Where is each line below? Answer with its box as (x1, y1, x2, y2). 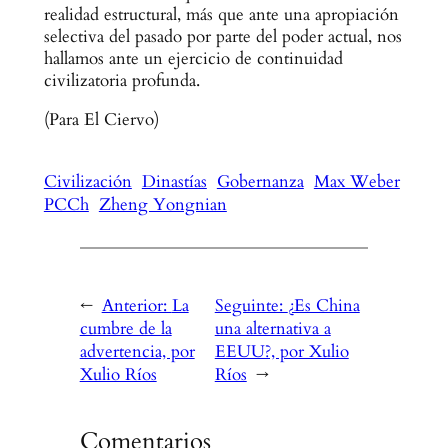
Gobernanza (216, 169, 304, 193)
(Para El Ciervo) (43, 107, 159, 131)
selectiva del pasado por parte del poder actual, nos (43, 24, 402, 48)
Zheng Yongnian (98, 192, 227, 216)
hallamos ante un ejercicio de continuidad (43, 46, 343, 70)
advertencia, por (79, 339, 195, 363)
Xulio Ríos (79, 362, 157, 386)
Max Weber (313, 169, 400, 193)
